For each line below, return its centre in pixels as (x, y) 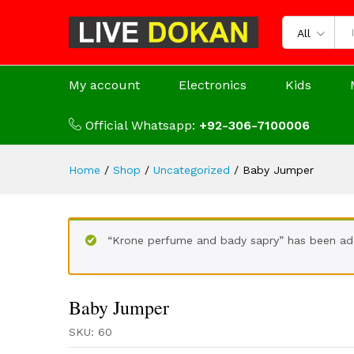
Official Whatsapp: (142, 125)
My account (104, 85)
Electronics (213, 85)
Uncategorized (192, 170)
